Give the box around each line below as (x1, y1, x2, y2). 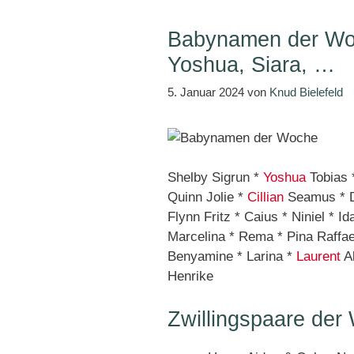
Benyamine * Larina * (168, 249, 296, 264)
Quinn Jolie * (168, 190, 247, 205)
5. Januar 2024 (168, 85, 244, 99)
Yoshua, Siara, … (168, 53, 335, 77)
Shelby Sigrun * (168, 170, 263, 185)
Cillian (247, 190, 284, 205)
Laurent (296, 249, 341, 264)
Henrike (168, 269, 213, 284)
